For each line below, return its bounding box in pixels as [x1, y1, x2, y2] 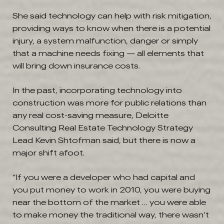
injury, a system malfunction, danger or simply [12, 36, 198, 45]
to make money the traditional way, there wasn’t [12, 210, 209, 219]
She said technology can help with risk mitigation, [12, 11, 211, 20]
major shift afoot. [12, 148, 84, 157]
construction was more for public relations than [12, 98, 206, 107]
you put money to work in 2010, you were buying [12, 185, 210, 194]
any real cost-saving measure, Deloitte [12, 111, 168, 119]
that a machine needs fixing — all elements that [12, 49, 204, 57]
